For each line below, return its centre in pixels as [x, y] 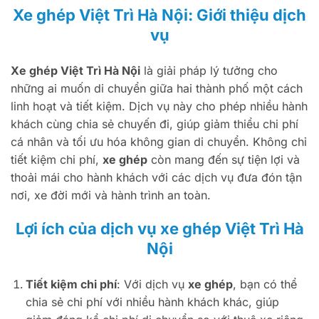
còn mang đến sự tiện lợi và [224, 159]
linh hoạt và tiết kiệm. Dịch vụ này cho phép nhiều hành [159, 106]
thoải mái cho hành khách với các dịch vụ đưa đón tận [156, 177]
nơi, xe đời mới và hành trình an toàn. [111, 195]
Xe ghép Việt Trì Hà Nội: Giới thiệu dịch [159, 15]
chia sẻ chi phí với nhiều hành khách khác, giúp [152, 302]
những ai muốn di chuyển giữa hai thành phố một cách [157, 88]
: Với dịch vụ [152, 284]
